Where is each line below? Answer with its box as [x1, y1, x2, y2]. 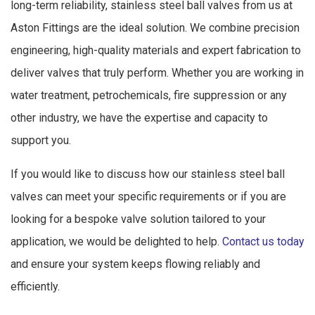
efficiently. [11, 279, 60, 293]
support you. [11, 133, 71, 147]
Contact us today [222, 234, 304, 248]
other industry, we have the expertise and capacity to [11, 110, 268, 124]
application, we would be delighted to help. [11, 234, 222, 248]
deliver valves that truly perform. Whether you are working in [11, 65, 304, 79]
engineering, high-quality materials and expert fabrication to [11, 43, 301, 57]
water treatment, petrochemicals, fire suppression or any [11, 88, 287, 102]
